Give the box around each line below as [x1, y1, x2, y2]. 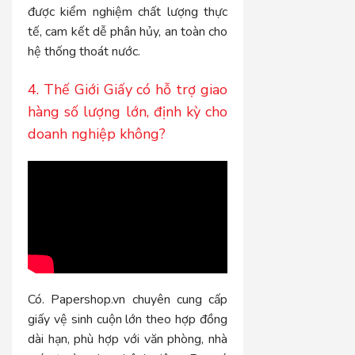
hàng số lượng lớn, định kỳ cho [28, 102, 228, 122]
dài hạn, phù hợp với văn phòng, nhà [28, 330, 228, 348]
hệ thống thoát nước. [28, 43, 140, 61]
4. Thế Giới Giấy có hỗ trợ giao [28, 80, 228, 100]
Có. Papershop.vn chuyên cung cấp [28, 290, 228, 308]
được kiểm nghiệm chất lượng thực [28, 3, 228, 21]
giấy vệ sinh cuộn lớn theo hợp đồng [28, 310, 228, 328]
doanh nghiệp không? [28, 124, 166, 144]
